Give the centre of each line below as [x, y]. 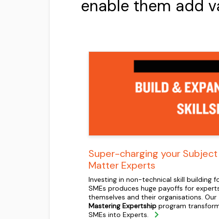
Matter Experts [122, 165]
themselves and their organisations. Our [153, 197]
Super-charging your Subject [153, 154]
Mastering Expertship [122, 206]
